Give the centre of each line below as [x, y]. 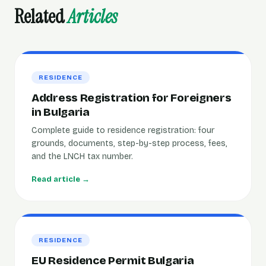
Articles [93, 17]
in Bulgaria [61, 112]
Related [41, 17]
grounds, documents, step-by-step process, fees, [129, 143]
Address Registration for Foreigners [132, 98]
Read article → [61, 179]
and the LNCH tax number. [82, 156]
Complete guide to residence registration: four [123, 130]
